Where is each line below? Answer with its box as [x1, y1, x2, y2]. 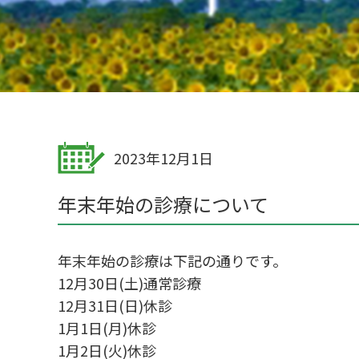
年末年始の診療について [58, 190, 268, 218]
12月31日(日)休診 [58, 295, 172, 316]
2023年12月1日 [114, 147, 213, 168]
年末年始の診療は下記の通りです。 [58, 250, 287, 271]
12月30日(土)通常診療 [58, 272, 201, 293]
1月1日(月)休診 [58, 317, 156, 338]
